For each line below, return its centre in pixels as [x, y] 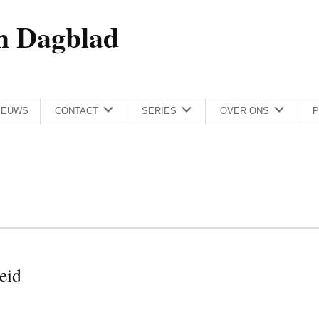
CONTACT [77, 111]
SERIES [159, 111]
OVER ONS [245, 111]
